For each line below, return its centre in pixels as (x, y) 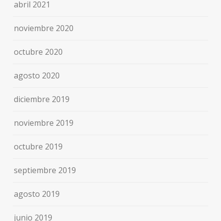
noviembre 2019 (44, 123)
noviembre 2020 (44, 28)
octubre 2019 (38, 146)
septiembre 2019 (45, 170)
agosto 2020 (37, 75)
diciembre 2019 (42, 99)
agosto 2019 (37, 194)
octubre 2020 (38, 52)
